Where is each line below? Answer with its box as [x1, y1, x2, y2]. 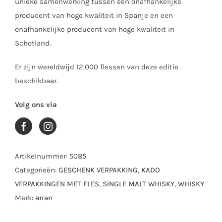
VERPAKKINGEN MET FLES [15, 179, 99, 188]
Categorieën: [15, 165, 58, 174]
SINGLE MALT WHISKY [103, 179, 174, 188]
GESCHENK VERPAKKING [58, 165, 138, 174]
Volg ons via [15, 100, 57, 109]
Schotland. [15, 38, 51, 48]
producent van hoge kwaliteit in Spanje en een [15, 10, 173, 20]
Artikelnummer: [15, 151, 69, 161]
